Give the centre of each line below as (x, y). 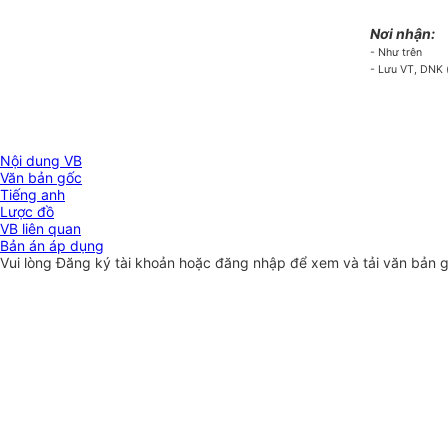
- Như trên (395, 53)
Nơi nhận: (402, 34)
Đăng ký (85, 263)
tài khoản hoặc (165, 263)
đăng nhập (252, 263)
